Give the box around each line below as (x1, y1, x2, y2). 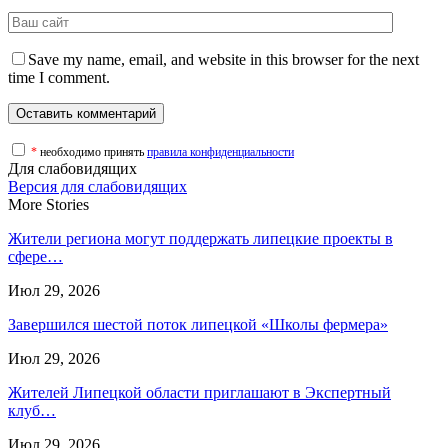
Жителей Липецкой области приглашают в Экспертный (8, 383, 391, 401)
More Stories (8, 195, 89, 213)
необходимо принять (40, 144, 147, 159)
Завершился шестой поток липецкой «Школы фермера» (8, 315, 388, 333)
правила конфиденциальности (147, 144, 294, 159)
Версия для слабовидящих (8, 177, 187, 195)
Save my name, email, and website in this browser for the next (28, 50, 419, 68)
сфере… (8, 247, 63, 265)
